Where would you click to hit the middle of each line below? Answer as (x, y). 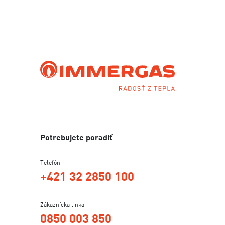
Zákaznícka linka (62, 205)
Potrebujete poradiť (76, 137)
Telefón (50, 163)
